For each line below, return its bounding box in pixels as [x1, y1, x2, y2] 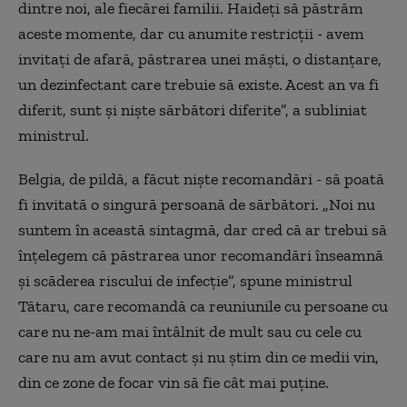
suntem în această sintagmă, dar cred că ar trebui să [18, 220, 387, 241]
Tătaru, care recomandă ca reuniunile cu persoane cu [18, 296, 388, 317]
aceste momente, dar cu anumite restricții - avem [18, 24, 364, 45]
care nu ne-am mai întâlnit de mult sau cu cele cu [18, 322, 362, 342]
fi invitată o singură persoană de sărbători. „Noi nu [18, 194, 375, 215]
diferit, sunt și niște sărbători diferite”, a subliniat [18, 100, 367, 121]
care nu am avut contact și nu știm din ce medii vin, [18, 347, 379, 368]
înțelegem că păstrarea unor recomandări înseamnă [18, 245, 383, 266]
